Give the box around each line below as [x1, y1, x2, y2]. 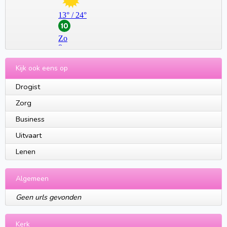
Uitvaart [16, 130, 42, 141]
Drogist [16, 82, 40, 92]
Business [16, 114, 45, 125]
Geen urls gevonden [16, 192, 81, 203]
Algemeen [16, 174, 49, 184]
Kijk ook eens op [16, 63, 68, 73]
